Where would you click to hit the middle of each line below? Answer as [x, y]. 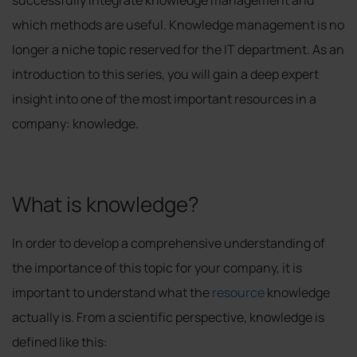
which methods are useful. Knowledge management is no [178, 24]
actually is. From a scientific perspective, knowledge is [168, 317]
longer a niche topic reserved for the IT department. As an [178, 49]
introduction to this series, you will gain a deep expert [165, 74]
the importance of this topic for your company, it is [157, 267]
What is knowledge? [106, 204]
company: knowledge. [75, 123]
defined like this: [60, 341]
